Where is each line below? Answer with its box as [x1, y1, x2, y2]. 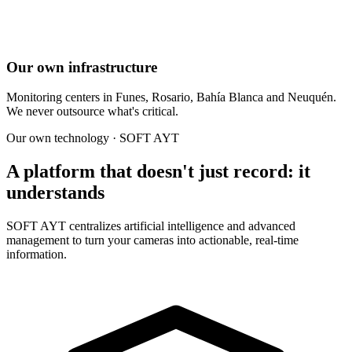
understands [6, 182, 104, 203]
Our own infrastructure [6, 58, 157, 75]
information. [6, 247, 67, 262]
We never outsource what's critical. [6, 104, 178, 119]
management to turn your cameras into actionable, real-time [6, 233, 299, 247]
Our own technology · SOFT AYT [6, 131, 179, 145]
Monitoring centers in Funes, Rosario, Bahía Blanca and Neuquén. [6, 90, 336, 104]
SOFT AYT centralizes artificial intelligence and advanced [6, 219, 295, 233]
